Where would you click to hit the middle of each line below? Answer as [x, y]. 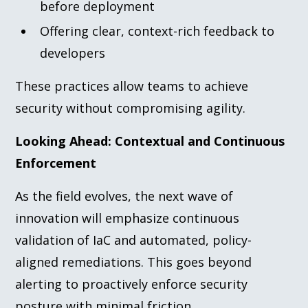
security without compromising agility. [131, 108]
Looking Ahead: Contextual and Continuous [150, 141]
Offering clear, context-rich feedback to [157, 31]
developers [73, 53]
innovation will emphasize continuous [128, 218]
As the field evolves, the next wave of [124, 196]
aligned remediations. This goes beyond [134, 262]
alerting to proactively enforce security [132, 284]
